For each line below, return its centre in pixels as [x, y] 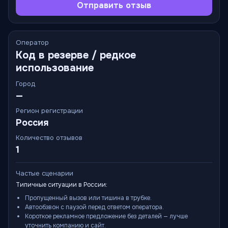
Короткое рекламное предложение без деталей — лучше [106, 216]
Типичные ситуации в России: [62, 185]
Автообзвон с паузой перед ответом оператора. [94, 207]
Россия [32, 123]
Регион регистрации [49, 111]
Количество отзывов [49, 138]
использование [55, 68]
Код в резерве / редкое [76, 55]
